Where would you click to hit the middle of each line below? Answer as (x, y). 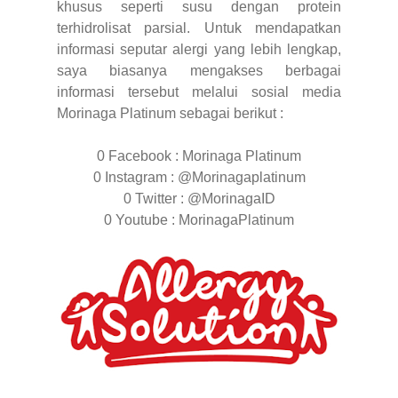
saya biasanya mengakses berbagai (199, 71)
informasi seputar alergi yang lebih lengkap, (199, 50)
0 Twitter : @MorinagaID (199, 199)
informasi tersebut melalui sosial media (199, 92)
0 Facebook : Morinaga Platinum (199, 156)
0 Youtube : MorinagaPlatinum (199, 220)
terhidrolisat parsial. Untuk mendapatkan (199, 28)
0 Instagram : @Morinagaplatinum (199, 178)
